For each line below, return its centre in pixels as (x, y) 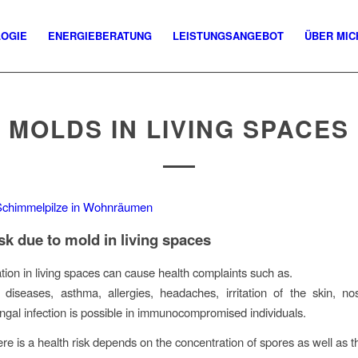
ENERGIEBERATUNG (100, 36)
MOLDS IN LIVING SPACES (179, 128)
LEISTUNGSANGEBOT (228, 36)
